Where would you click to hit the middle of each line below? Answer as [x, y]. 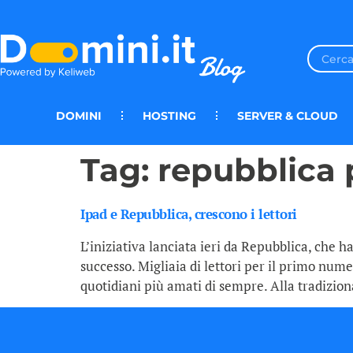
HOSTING [169, 115]
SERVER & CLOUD [288, 115]
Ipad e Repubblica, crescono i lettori [189, 214]
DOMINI [79, 115]
